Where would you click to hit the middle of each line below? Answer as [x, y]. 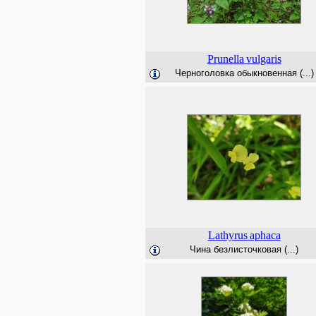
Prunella [225, 59]
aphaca [265, 235]
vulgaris [263, 59]
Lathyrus [227, 235]
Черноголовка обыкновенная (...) [244, 73]
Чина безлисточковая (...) [244, 249]
